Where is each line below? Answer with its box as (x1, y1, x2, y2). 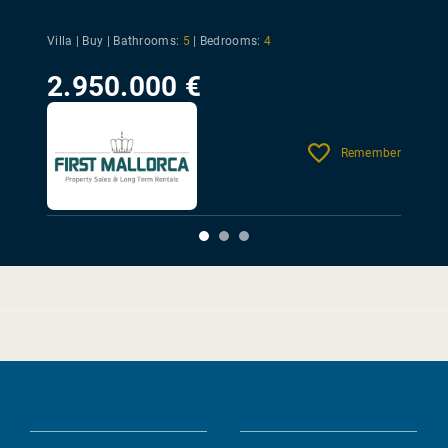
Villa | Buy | (47, 34, 114, 49)
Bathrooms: (113, 34, 180, 49)
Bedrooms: (199, 34, 261, 49)
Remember (340, 145, 401, 160)
